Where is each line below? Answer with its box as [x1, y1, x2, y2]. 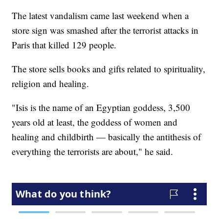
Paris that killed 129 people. [12, 39, 117, 51]
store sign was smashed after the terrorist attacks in [12, 24, 199, 37]
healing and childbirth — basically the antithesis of [12, 131, 201, 143]
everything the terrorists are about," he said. [12, 145, 174, 158]
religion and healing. [12, 77, 89, 90]
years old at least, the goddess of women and [12, 116, 178, 129]
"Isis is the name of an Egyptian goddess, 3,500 [12, 101, 191, 114]
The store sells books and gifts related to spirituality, [12, 63, 206, 75]
